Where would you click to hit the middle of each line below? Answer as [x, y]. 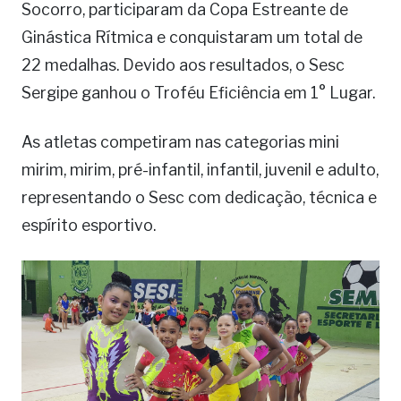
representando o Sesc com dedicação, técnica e [199, 198]
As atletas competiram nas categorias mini [180, 142]
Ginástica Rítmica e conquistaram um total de [192, 38]
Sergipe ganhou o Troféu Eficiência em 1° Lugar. [198, 93]
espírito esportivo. [89, 226]
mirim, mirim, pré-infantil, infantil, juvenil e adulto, [200, 170]
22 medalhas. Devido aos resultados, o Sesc [183, 65]
